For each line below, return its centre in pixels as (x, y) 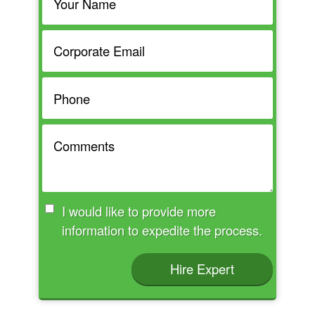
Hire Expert (202, 269)
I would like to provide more (139, 211)
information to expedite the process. (238, 230)
